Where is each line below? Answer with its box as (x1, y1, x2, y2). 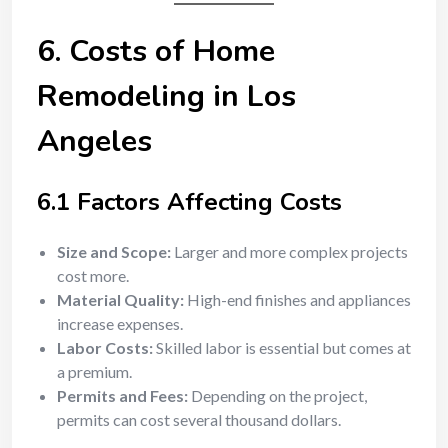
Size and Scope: (57, 242, 171, 261)
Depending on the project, (188, 386, 367, 405)
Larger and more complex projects (171, 242, 408, 261)
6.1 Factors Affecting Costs (37, 186, 342, 218)
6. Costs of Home (37, 31, 275, 72)
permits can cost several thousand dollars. (57, 410, 341, 429)
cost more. (57, 266, 129, 285)
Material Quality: (57, 290, 184, 309)
